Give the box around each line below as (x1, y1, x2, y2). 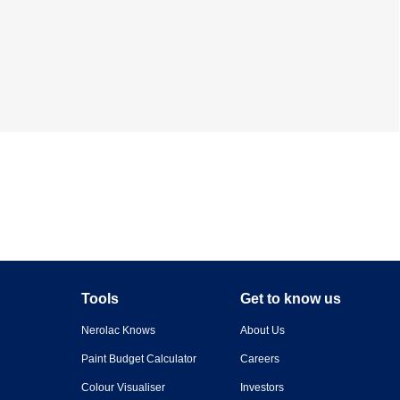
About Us (239, 323, 285, 337)
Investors (239, 380, 284, 394)
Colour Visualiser (80, 380, 165, 394)
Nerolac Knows (80, 323, 155, 337)
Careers (239, 352, 279, 365)
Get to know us (239, 290, 341, 306)
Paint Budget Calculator (80, 352, 196, 365)
